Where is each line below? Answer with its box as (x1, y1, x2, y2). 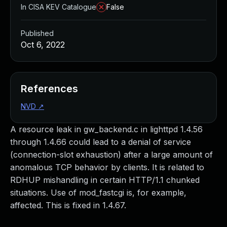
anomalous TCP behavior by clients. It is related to (10, 162, 204, 172)
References (21, 83, 78, 95)
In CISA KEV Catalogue (21, 3, 96, 11)
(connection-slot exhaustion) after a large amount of (10, 149, 213, 160)
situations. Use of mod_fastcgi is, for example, (10, 187, 186, 198)
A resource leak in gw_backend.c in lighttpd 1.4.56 (10, 124, 203, 134)
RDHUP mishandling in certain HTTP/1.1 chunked (10, 175, 200, 185)
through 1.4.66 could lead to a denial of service (10, 137, 191, 147)
